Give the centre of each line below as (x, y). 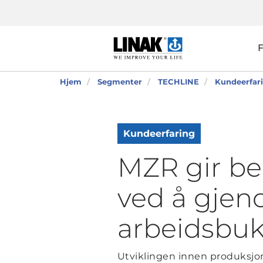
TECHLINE (178, 82)
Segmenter (120, 82)
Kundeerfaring (159, 134)
